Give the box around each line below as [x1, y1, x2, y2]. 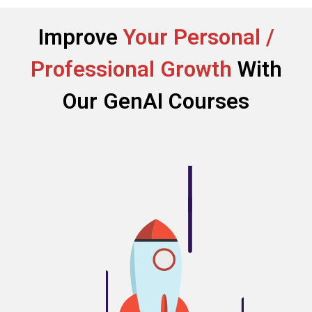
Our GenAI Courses [63, 88, 249, 114]
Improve [38, 24, 123, 50]
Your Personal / [123, 24, 274, 50]
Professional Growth [30, 56, 237, 82]
